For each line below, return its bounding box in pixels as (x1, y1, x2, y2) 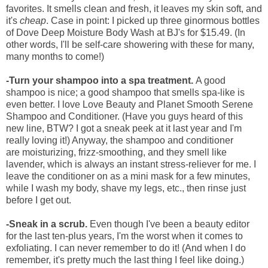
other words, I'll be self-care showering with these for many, (6, 39, 254, 50)
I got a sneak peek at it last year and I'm (76, 123, 242, 133)
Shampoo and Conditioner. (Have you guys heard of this (6, 111, 243, 121)
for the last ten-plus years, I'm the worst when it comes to (6, 230, 243, 241)
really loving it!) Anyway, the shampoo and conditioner (6, 135, 233, 145)
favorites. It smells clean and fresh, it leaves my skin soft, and (6, 3, 262, 14)
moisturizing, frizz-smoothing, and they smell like (20, 147, 227, 157)
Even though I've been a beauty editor (90, 218, 249, 229)
